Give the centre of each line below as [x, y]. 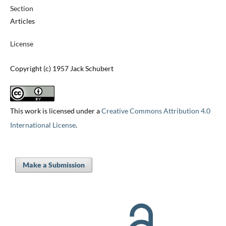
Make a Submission [53, 165]
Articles [22, 21]
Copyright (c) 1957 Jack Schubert [62, 69]
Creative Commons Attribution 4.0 [156, 111]
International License [43, 125]
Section [21, 9]
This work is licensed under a [55, 111]
